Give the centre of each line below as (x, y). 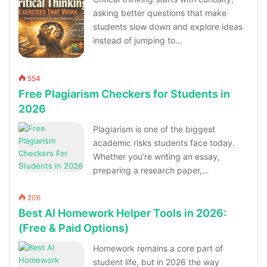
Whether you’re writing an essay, (157, 156)
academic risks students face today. (164, 143)
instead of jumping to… (138, 40)
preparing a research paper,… (151, 170)
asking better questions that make (160, 13)
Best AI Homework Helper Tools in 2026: (123, 213)
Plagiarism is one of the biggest (154, 129)
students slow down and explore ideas (168, 27)
